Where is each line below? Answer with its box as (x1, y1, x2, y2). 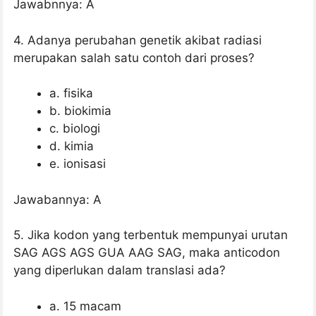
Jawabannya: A (13, 192, 102, 207)
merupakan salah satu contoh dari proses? (13, 50, 255, 65)
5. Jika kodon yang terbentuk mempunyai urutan (13, 228, 288, 243)
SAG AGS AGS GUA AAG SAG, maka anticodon (13, 245, 280, 260)
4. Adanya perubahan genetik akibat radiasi (13, 32, 262, 47)
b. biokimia (49, 104, 111, 119)
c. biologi (49, 121, 100, 136)
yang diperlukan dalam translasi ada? (13, 263, 226, 278)
